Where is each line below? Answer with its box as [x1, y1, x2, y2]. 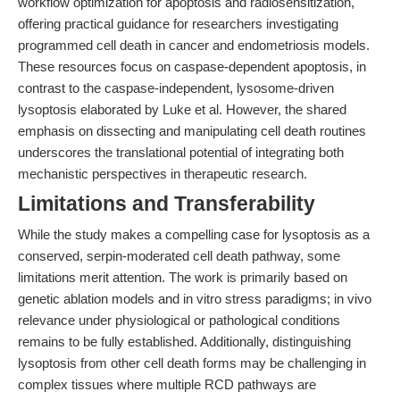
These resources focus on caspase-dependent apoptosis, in [18, 59, 366, 74]
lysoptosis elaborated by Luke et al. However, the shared [18, 102, 346, 117]
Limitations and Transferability [18, 193, 315, 215]
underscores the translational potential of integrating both [18, 145, 344, 160]
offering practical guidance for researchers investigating [18, 16, 338, 31]
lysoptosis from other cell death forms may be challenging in [18, 355, 366, 371]
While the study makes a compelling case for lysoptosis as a [18, 227, 370, 242]
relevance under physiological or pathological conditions [18, 312, 340, 328]
